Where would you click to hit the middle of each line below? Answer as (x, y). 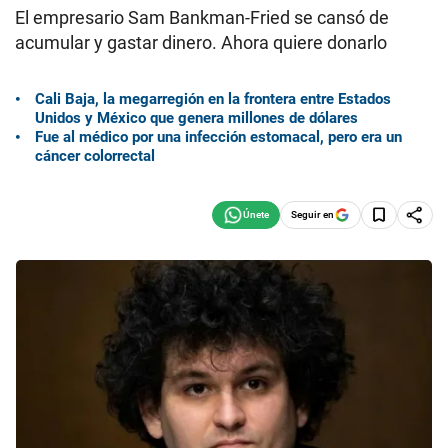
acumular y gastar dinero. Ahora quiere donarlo (201, 42)
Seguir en (312, 214)
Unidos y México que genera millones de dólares (196, 117)
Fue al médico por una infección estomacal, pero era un (218, 136)
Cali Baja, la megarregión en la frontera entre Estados (213, 98)
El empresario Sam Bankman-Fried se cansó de (202, 17)
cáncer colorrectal (95, 155)
